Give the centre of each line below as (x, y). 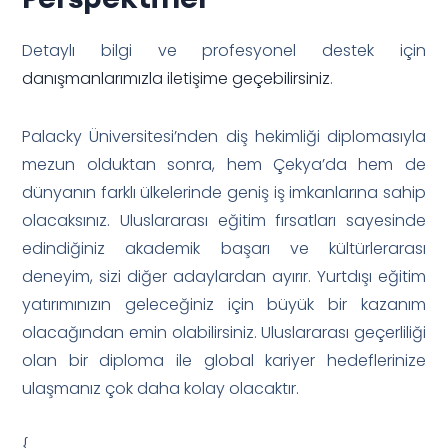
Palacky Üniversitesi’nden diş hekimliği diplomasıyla (224, 136)
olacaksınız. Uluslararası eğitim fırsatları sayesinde (224, 220)
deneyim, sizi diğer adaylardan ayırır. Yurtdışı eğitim (224, 276)
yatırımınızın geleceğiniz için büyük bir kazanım (224, 304)
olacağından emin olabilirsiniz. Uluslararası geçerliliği (224, 332)
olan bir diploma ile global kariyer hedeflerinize (224, 360)
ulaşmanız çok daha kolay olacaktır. (161, 388)
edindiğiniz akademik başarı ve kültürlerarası (224, 248)
